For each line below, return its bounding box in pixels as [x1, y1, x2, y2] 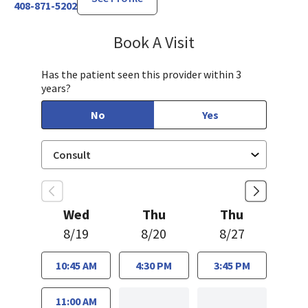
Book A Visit [113, 32, 195, 54]
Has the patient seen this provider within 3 [41, 67, 241, 82]
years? [41, 81, 71, 96]
